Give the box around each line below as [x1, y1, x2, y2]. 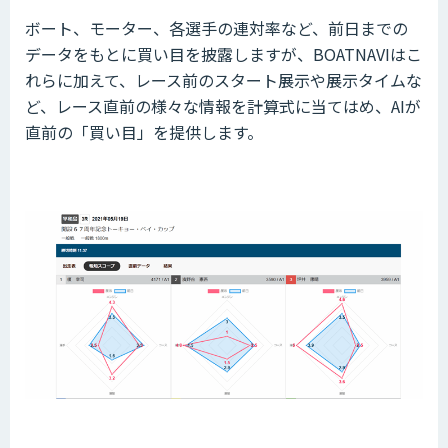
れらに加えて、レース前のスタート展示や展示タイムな [25, 67, 422, 92]
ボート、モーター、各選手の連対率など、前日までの [25, 15, 408, 40]
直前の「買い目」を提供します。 [25, 119, 263, 144]
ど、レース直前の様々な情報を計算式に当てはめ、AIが [25, 93, 421, 118]
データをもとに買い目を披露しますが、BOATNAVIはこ [25, 41, 422, 66]
